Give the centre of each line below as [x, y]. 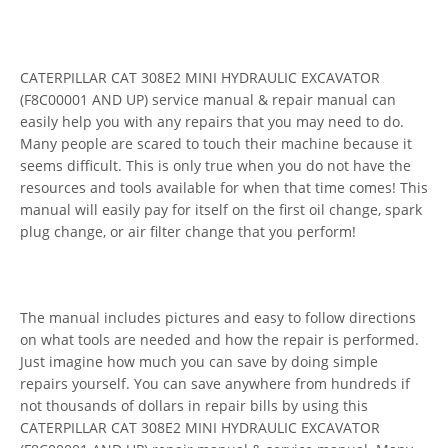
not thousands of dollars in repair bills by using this [194, 405]
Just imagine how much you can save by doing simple [199, 361]
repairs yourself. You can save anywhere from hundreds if [215, 383]
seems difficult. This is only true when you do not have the [215, 165]
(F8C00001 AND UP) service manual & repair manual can [208, 99]
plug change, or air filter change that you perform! [188, 231]
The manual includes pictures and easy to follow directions [218, 317]
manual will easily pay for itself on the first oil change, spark [221, 209]
